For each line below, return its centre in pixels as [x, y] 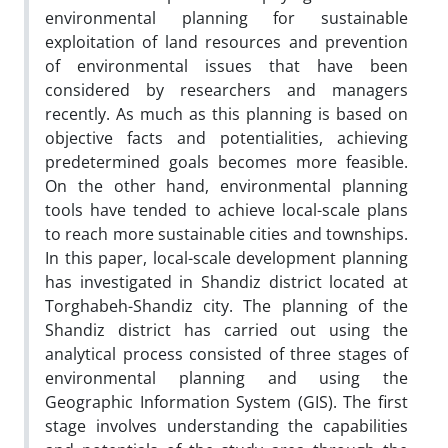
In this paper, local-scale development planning [226, 257]
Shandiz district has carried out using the [226, 329]
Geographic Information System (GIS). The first [226, 401]
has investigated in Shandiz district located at [226, 281]
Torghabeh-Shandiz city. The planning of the [226, 305]
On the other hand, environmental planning [226, 185]
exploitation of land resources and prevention [226, 41]
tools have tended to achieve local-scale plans [226, 209]
